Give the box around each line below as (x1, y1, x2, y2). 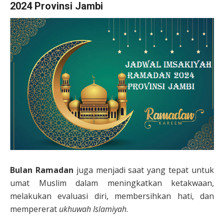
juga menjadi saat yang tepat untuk (73, 164, 214, 175)
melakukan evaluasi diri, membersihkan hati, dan (10, 190, 214, 201)
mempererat (10, 203, 59, 214)
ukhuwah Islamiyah (59, 203, 126, 214)
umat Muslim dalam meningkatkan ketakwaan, (10, 177, 214, 188)
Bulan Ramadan (10, 164, 73, 175)
